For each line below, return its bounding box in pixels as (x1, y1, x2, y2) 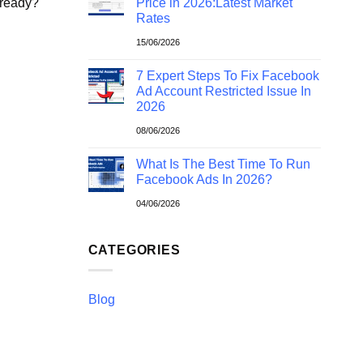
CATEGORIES (88, 243, 181, 258)
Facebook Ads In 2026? (135, 173, 272, 187)
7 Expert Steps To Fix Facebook (135, 69, 319, 83)
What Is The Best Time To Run (135, 157, 310, 172)
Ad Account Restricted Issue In (135, 84, 311, 99)
